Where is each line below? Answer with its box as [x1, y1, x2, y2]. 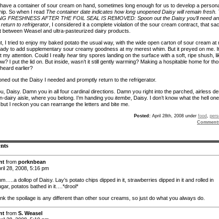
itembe [115, 94, 131, 101]
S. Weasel [18, 210, 43, 217]
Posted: [134, 113, 151, 118]
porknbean [18, 158, 46, 165]
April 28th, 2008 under [151, 113, 198, 118]
